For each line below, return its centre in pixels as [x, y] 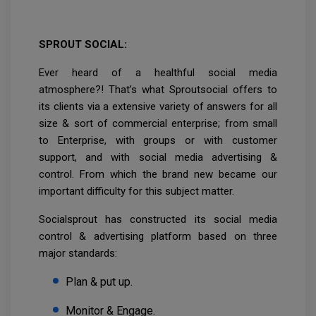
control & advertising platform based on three [158, 237]
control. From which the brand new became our [158, 175]
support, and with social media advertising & [158, 158]
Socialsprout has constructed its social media [158, 220]
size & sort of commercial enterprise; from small [158, 124]
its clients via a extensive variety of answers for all [158, 107]
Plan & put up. [99, 282]
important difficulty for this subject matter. [136, 192]
